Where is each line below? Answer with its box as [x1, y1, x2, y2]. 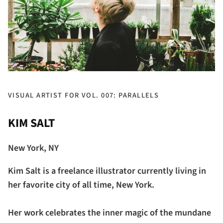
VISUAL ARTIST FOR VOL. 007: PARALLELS [8, 90, 159, 101]
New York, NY [8, 142, 59, 155]
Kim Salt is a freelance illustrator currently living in [8, 165, 206, 178]
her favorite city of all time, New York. [8, 179, 154, 192]
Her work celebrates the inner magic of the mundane [8, 207, 211, 220]
